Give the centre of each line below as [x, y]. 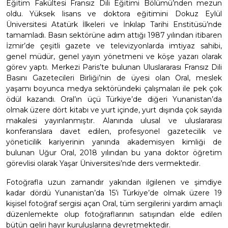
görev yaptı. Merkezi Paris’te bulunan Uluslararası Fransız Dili [114, 67]
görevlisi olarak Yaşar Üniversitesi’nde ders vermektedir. [103, 164]
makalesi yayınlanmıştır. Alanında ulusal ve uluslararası [114, 121]
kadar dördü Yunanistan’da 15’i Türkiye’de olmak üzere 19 [114, 193]
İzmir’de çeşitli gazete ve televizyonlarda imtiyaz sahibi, [114, 46]
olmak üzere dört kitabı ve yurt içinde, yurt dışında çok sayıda [114, 110]
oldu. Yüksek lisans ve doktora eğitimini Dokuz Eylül [114, 14]
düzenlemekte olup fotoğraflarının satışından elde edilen [114, 215]
